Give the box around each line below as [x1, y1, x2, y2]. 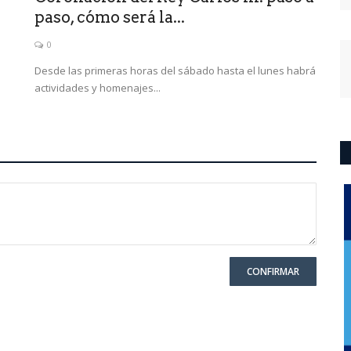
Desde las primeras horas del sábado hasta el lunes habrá [34, 63, 316, 78]
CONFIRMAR [247, 264, 299, 278]
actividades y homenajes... [34, 80, 161, 95]
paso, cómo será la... [34, 7, 185, 27]
